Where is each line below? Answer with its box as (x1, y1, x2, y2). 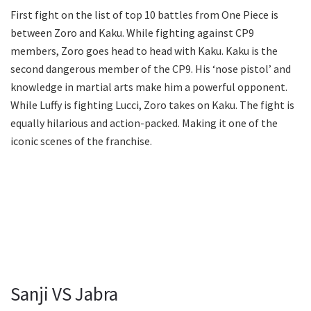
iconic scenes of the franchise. (10, 134, 152, 149)
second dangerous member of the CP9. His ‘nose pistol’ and (10, 62, 291, 76)
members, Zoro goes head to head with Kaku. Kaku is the (10, 44, 278, 58)
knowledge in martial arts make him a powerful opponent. (10, 80, 287, 94)
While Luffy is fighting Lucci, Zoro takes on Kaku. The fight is (10, 98, 294, 112)
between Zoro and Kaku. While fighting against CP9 (10, 26, 254, 40)
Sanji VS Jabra (10, 281, 118, 305)
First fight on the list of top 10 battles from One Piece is (10, 8, 278, 22)
